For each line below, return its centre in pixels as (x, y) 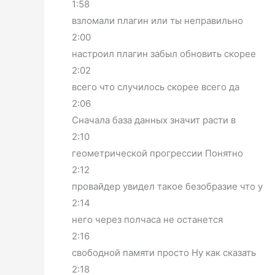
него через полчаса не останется (147, 220)
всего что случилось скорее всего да (156, 87)
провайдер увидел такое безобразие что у (167, 187)
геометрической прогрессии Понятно (157, 153)
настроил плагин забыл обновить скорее (164, 54)
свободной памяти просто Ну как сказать (164, 253)
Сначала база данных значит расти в (154, 120)
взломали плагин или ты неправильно (157, 21)
